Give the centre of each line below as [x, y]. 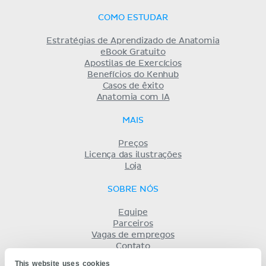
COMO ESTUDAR [133, 18]
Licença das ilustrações [133, 155]
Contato [133, 246]
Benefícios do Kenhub [133, 75]
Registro [133, 257]
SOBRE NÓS [133, 189]
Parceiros [133, 224]
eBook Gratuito [133, 52]
